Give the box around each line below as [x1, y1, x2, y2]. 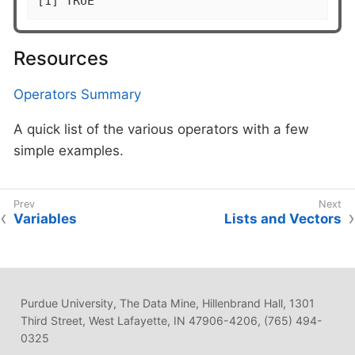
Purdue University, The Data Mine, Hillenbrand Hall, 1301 [20, 296, 315, 311]
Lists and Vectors [224, 211, 342, 227]
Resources [13, 47, 109, 71]
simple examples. [13, 143, 124, 159]
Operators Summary [13, 86, 141, 103]
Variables [13, 211, 77, 227]
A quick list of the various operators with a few [13, 121, 309, 138]
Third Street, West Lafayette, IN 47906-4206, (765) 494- [20, 314, 323, 328]
